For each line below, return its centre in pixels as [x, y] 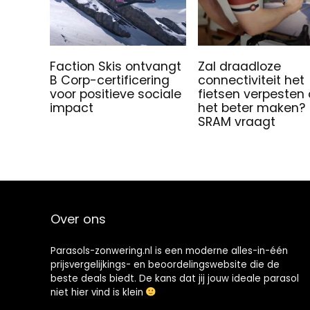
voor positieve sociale [116, 94]
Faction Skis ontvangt [116, 66]
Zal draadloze [240, 66]
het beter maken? [252, 108]
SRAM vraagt [237, 121]
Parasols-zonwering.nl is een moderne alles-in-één [169, 250]
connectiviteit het [252, 80]
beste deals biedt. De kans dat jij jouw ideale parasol [174, 278]
